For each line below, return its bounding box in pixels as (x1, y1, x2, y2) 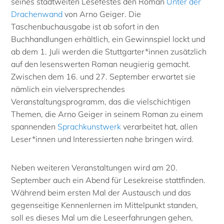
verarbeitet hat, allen (121, 121, 198, 131)
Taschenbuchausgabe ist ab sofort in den (11, 21, 159, 31)
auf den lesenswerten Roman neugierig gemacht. (11, 58, 191, 69)
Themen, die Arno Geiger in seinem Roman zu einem (11, 108, 203, 119)
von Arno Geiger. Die (62, 8, 141, 19)
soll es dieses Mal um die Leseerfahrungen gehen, (11, 212, 193, 222)
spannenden (11, 121, 58, 131)
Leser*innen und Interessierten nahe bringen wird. (11, 133, 194, 144)
